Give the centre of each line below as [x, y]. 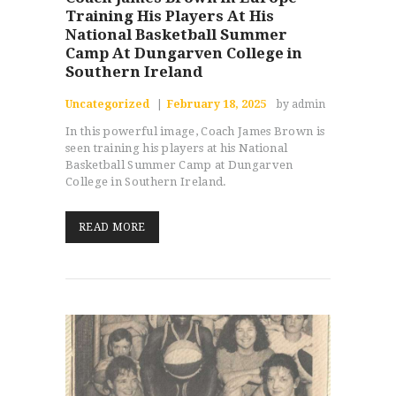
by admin [301, 104]
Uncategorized [107, 104]
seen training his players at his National [177, 148]
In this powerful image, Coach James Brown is [195, 131]
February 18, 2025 [216, 104]
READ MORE [112, 227]
